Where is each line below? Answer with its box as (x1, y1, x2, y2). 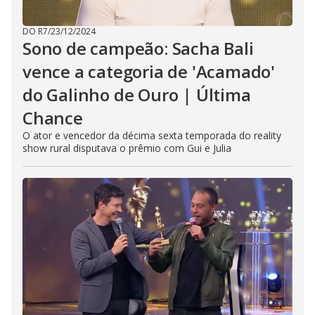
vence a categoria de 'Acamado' (22, 60, 275, 83)
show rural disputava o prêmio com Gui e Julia (22, 141, 231, 155)
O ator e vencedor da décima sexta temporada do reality (22, 129, 281, 142)
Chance (22, 106, 83, 129)
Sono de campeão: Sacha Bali (22, 37, 254, 60)
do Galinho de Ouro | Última (22, 83, 251, 106)
